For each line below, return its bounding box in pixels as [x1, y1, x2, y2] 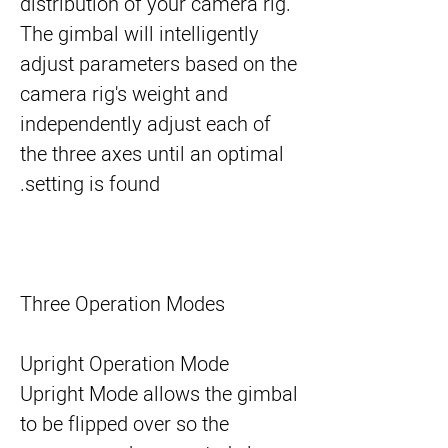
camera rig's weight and [20, 80, 228, 109]
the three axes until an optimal [20, 140, 284, 169]
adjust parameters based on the [20, 50, 297, 79]
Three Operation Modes [20, 290, 225, 319]
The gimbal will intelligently [20, 20, 259, 49]
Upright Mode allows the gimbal [20, 380, 298, 409]
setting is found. [25, 170, 160, 199]
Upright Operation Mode [20, 350, 229, 379]
